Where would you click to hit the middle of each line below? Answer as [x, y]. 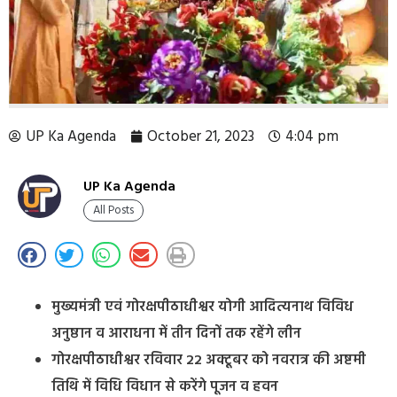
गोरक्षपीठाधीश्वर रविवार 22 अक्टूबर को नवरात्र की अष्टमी [209, 361]
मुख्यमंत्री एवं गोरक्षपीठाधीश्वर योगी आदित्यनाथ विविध [202, 308]
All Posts [113, 211]
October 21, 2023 [201, 136]
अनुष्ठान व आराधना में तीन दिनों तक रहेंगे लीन [176, 335]
